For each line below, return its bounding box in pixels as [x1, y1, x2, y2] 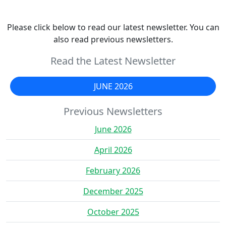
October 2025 [87, 206, 139, 217]
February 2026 [86, 164, 140, 176]
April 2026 [94, 144, 132, 155]
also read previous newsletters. [53, 33, 173, 45]
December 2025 [83, 185, 143, 197]
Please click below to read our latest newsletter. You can [7, 21, 219, 33]
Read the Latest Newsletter [50, 53, 176, 68]
